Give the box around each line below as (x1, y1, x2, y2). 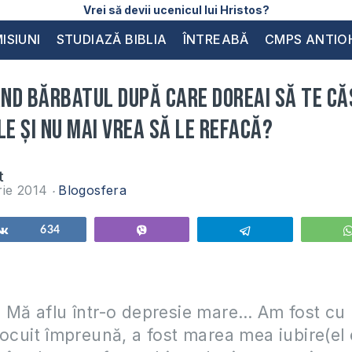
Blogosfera (58, 182, 127, 198)
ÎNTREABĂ (182, 31, 249, 47)
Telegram (261, 225, 306, 236)
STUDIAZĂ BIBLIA (56, 31, 167, 47)
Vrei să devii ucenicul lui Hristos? (82, 3, 269, 16)
